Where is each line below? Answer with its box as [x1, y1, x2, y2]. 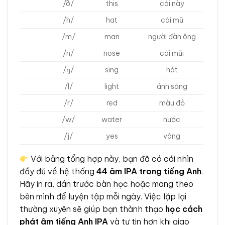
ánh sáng [156, 82, 187, 91]
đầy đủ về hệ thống [20, 166, 96, 176]
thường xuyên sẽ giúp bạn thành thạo [20, 204, 165, 214]
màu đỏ [159, 98, 185, 107]
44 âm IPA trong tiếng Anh [96, 166, 201, 176]
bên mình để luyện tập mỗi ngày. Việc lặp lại [20, 191, 186, 201]
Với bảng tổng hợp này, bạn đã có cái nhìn [29, 154, 194, 164]
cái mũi [160, 49, 184, 58]
